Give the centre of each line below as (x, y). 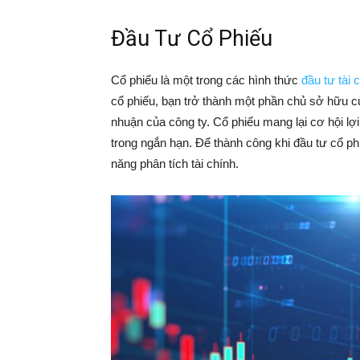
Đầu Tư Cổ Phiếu (192, 39)
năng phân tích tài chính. (175, 164)
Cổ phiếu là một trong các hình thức (206, 80)
